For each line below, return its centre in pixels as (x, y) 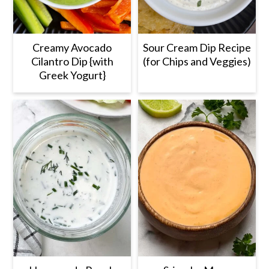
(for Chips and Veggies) (197, 62)
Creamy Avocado (72, 48)
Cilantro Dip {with (72, 62)
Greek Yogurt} (72, 75)
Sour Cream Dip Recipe (197, 48)
